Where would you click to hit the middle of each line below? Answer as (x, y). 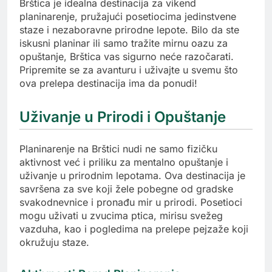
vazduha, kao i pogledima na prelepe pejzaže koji (134, 229)
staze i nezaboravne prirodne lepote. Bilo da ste (129, 29)
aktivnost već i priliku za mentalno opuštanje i (124, 162)
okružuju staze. (54, 242)
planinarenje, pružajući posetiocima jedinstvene (128, 16)
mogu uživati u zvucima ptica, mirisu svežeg (121, 215)
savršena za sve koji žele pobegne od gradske (126, 189)
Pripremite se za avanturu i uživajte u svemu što (129, 70)
